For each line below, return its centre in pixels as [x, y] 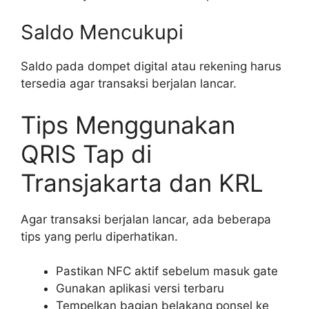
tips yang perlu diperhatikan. [99, 236]
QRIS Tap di [86, 153]
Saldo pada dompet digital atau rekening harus [151, 67]
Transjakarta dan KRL [142, 182]
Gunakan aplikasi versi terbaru [140, 289]
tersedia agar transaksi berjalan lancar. [129, 84]
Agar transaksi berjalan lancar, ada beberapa [146, 219]
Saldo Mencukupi [102, 32]
